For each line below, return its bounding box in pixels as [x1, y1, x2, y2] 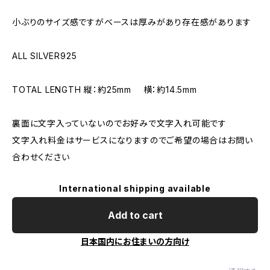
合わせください [12, 152, 70, 162]
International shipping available [59, 183, 211, 193]
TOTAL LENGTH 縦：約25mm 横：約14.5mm [12, 84, 197, 95]
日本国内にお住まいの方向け [81, 236, 189, 246]
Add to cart [107, 209, 163, 221]
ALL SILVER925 [12, 51, 77, 61]
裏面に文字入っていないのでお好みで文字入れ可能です [12, 118, 227, 128]
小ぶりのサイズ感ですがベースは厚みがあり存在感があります [12, 17, 251, 27]
